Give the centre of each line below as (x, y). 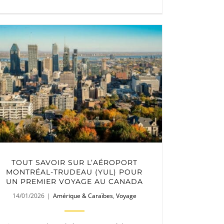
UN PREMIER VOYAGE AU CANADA (74, 181)
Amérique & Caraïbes (83, 195)
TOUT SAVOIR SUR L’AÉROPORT (74, 162)
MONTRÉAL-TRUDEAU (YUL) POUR (74, 172)
